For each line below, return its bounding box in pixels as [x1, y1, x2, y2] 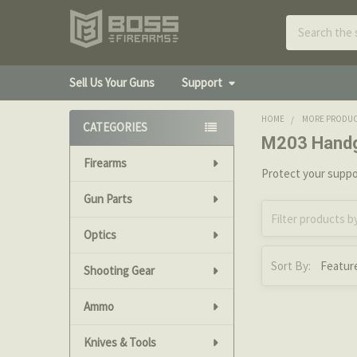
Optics [83, 226, 116, 242]
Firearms [83, 155, 127, 171]
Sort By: [270, 257, 311, 273]
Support [181, 74, 222, 90]
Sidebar [69, 136, 121, 154]
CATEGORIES [82, 119, 147, 135]
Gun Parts [83, 190, 132, 206]
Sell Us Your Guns [69, 74, 155, 90]
